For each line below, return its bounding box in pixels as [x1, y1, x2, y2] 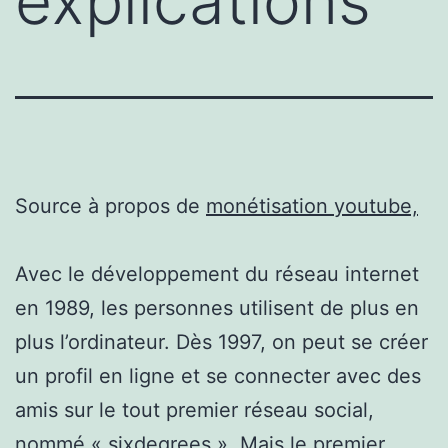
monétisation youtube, [206, 193, 418, 218]
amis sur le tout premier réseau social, [15, 397, 374, 422]
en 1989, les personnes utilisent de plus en [15, 295, 419, 320]
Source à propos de [15, 193, 206, 218]
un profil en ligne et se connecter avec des [15, 363, 421, 388]
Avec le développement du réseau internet [15, 261, 419, 286]
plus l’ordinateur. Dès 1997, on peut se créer [15, 329, 428, 354]
